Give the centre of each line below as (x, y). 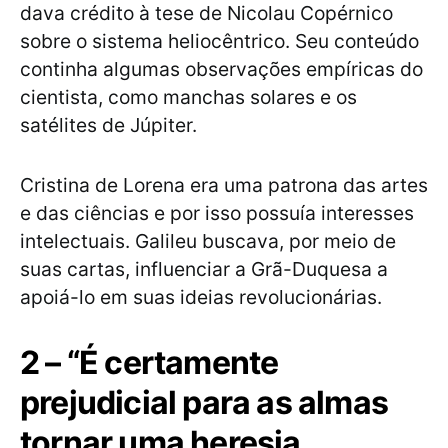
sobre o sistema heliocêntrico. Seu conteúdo (219, 41)
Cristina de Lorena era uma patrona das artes (224, 185)
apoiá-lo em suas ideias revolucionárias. (201, 297)
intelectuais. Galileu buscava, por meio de (208, 241)
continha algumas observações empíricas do (221, 69)
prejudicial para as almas (204, 403)
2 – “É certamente (149, 363)
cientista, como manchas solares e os (188, 97)
